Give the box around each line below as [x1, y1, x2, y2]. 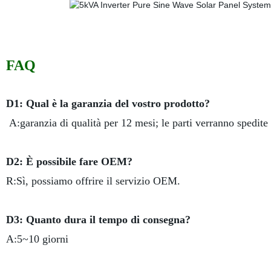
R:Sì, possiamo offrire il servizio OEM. [5, 175, 180, 187]
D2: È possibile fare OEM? [5, 155, 132, 168]
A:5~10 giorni [5, 233, 68, 245]
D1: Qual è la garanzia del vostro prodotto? [5, 97, 210, 109]
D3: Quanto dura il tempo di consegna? [5, 214, 191, 226]
